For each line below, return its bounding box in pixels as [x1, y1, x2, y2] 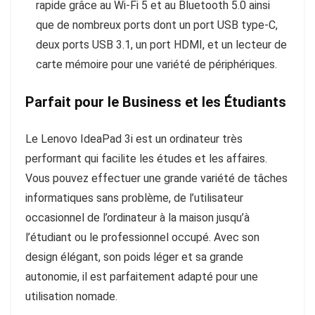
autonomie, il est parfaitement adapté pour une [25, 270, 258, 284]
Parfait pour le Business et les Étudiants [25, 94, 286, 111]
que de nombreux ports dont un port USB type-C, [36, 18, 278, 32]
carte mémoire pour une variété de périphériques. [36, 58, 277, 72]
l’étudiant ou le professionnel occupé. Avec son [25, 231, 259, 245]
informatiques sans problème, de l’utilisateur [25, 191, 243, 205]
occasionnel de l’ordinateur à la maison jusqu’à [25, 211, 250, 225]
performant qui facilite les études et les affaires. [25, 152, 267, 166]
